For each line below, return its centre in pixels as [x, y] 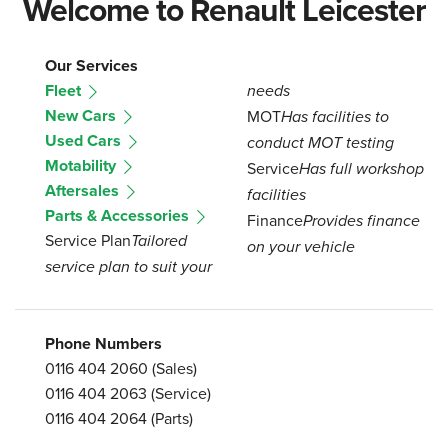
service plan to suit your [128, 267]
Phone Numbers [103, 343]
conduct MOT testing [320, 143]
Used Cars [85, 140]
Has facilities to [334, 117]
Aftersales [84, 190]
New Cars [82, 115]
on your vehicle [300, 247]
